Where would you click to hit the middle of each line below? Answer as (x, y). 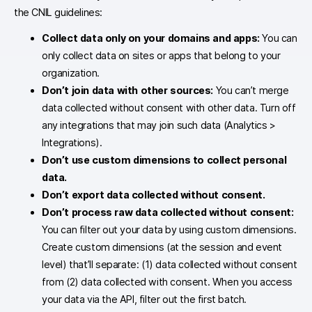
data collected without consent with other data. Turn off (169, 107)
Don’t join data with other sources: (128, 90)
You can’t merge (251, 90)
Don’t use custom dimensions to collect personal (164, 159)
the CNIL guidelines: (58, 13)
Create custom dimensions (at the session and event (162, 247)
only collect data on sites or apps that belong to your (161, 55)
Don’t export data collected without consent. (154, 194)
